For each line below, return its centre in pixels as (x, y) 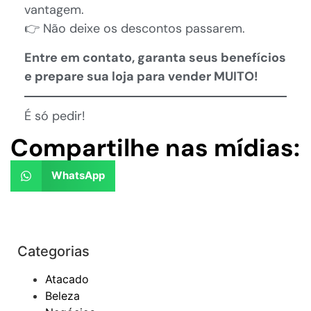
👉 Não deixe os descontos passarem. (135, 29)
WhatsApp (78, 176)
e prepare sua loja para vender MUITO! (141, 76)
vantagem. (54, 10)
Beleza (62, 295)
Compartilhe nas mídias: (155, 148)
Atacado (67, 279)
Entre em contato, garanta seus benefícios (155, 57)
